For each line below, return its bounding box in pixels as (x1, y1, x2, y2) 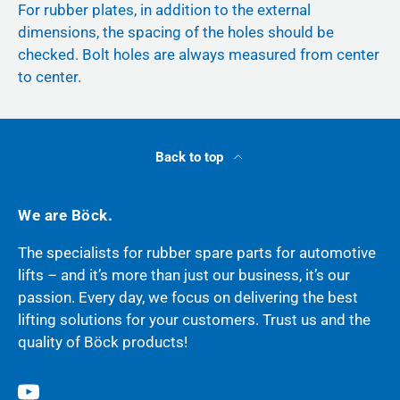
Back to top (155, 148, 227, 165)
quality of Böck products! (18, 332, 187, 351)
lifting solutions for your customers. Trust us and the (18, 310, 371, 329)
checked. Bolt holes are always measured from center (18, 46, 379, 64)
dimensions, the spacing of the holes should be (18, 23, 334, 42)
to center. (18, 68, 81, 87)
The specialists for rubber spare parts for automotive (18, 243, 376, 262)
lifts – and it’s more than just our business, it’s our (18, 265, 350, 284)
